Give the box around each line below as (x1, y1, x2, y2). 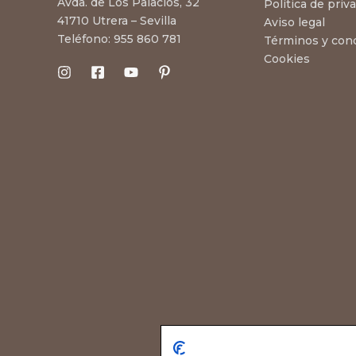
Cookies (264, 51, 310, 66)
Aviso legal (264, 14, 325, 29)
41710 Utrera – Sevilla (57, 13, 176, 28)
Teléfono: (57, 31, 114, 46)
